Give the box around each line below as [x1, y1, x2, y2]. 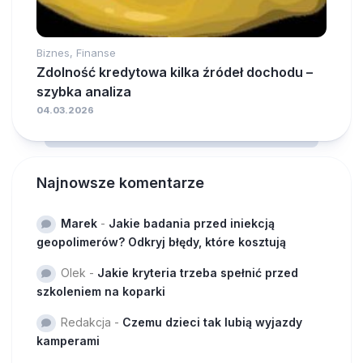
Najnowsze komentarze [36, 173, 204, 191]
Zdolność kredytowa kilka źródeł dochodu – [36, 63, 313, 80]
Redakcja [61, 314, 111, 329]
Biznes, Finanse [36, 45, 116, 59]
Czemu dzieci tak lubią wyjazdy [122, 314, 302, 329]
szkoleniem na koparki [36, 284, 165, 298]
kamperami [36, 333, 100, 348]
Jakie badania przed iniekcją [109, 216, 275, 230]
